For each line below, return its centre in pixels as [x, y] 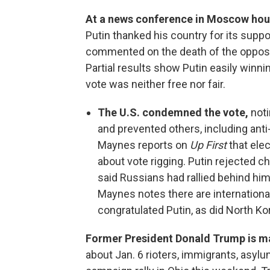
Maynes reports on [144, 145]
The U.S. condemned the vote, [173, 112]
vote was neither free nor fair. [155, 84]
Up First [208, 145]
